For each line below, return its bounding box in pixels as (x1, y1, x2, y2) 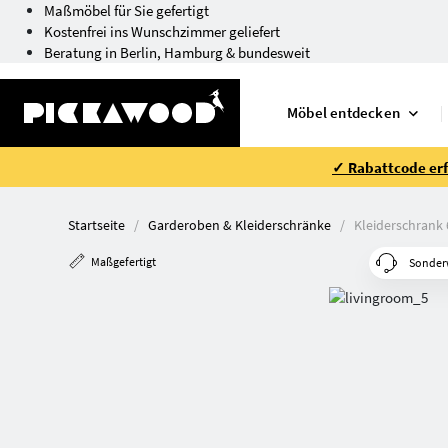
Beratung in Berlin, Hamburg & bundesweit (44, 43, 310, 62)
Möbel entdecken (287, 103, 400, 122)
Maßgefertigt (91, 254, 156, 269)
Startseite (68, 216, 125, 234)
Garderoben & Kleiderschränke (148, 216, 331, 234)
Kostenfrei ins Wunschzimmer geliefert (44, 22, 280, 41)
